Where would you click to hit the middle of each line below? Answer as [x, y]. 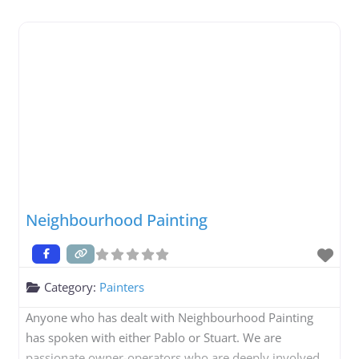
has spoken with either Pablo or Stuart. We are [154, 337]
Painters [122, 286]
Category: [72, 286]
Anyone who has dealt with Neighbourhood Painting [170, 317]
